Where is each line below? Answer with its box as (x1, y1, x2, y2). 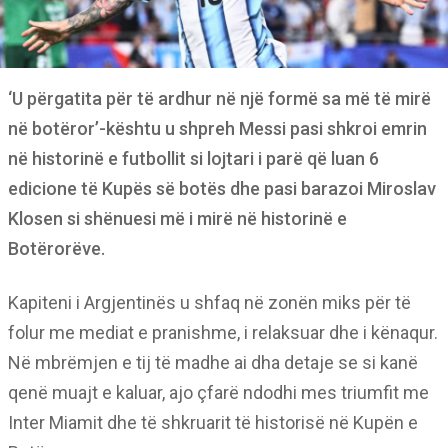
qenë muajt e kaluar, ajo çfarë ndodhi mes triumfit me (8, 382, 429, 403)
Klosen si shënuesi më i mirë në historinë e (8, 208, 347, 229)
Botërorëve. (8, 238, 105, 259)
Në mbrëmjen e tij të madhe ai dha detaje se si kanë (8, 352, 418, 373)
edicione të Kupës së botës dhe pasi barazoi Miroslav (8, 178, 436, 199)
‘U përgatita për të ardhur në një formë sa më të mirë (8, 88, 431, 109)
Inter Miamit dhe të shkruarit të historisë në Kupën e (8, 412, 418, 433)
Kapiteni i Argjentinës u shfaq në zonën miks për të (8, 292, 411, 313)
